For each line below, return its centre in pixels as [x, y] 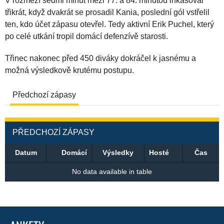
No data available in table [112, 171]
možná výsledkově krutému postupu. [69, 70]
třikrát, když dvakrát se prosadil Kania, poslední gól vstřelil [107, 12]
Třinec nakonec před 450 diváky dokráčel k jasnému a [100, 58]
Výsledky [118, 152]
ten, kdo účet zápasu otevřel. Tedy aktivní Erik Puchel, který [109, 24]
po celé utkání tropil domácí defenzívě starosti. [86, 36]
